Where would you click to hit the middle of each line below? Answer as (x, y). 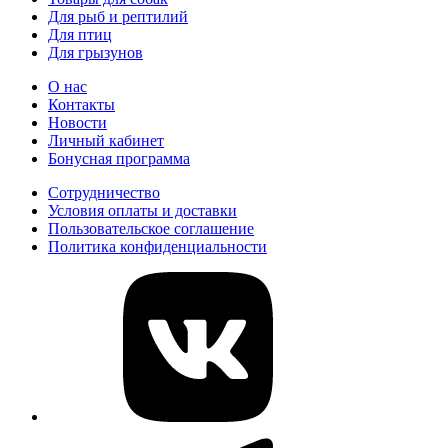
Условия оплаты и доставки (142, 210)
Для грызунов (95, 52)
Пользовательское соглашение (151, 228)
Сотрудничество (104, 192)
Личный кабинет (106, 140)
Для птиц (80, 34)
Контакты (81, 104)
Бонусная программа (119, 158)
